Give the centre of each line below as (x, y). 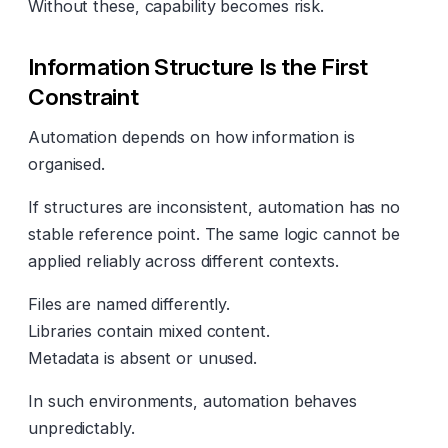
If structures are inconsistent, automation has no (214, 206)
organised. (67, 163)
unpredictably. (81, 427)
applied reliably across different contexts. (183, 260)
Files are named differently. (129, 303)
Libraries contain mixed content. (149, 330)
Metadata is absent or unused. (143, 357)
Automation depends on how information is (191, 136)
